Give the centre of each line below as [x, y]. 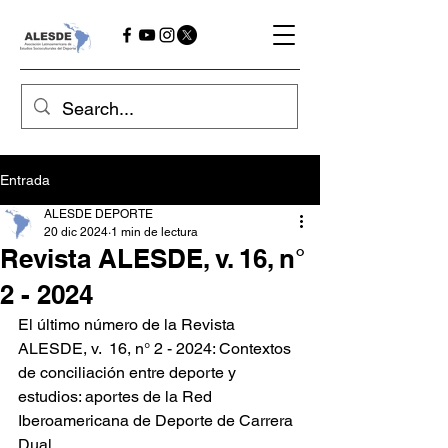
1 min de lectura [154, 232]
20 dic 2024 [76, 232]
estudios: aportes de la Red [117, 396]
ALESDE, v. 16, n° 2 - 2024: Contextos [156, 348]
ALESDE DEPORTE [98, 214]
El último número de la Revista [128, 324]
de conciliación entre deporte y [129, 372]
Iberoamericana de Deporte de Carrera [157, 420]
